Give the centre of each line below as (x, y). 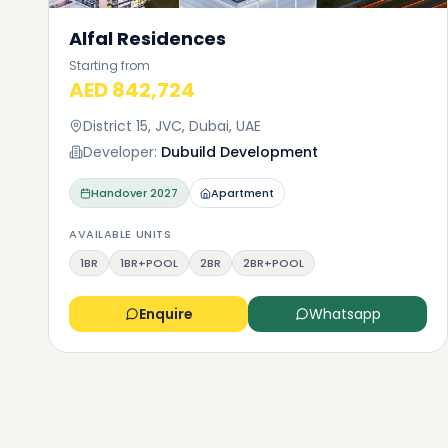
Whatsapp (344, 314)
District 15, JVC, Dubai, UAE (172, 126)
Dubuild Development (239, 152)
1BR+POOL (149, 263)
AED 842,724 (132, 90)
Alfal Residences (147, 38)
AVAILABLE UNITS (120, 234)
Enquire (165, 314)
